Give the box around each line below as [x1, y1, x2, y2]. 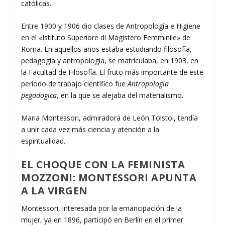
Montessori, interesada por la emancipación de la [21, 203, 182, 213]
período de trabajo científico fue [21, 78, 128, 88]
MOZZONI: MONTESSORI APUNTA [21, 170, 197, 184]
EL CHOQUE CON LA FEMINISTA [21, 157, 185, 171]
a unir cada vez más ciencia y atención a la [21, 125, 160, 135]
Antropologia [128, 78, 169, 88]
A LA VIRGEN [21, 183, 88, 197]
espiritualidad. [21, 136, 66, 146]
